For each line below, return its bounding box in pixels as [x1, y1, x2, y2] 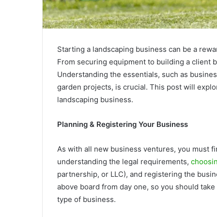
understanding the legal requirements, [57, 157, 191, 166]
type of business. [57, 195, 116, 204]
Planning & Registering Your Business [57, 120, 188, 129]
